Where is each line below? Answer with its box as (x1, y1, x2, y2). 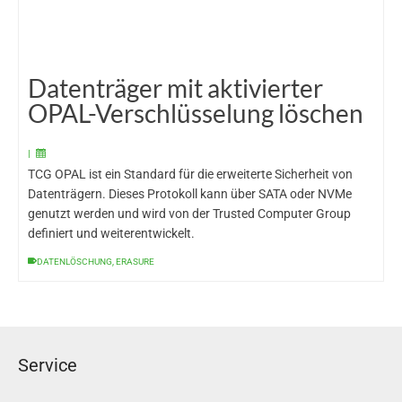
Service (18, 354, 77, 376)
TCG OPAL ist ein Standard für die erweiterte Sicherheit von (28, 167, 353, 182)
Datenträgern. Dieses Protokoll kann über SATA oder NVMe (28, 187, 352, 202)
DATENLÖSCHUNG (37, 256, 112, 267)
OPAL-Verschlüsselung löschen (28, 98, 363, 128)
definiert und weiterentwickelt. (28, 226, 195, 241)
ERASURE (116, 256, 154, 267)
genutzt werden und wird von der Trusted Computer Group (28, 206, 351, 222)
